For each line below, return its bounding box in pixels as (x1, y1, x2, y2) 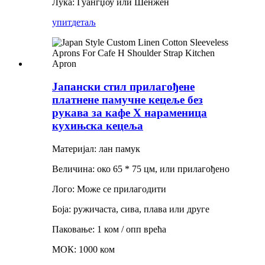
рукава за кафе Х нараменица (52, 106, 207, 119)
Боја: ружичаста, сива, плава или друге (52, 203, 209, 214)
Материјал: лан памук (52, 143, 140, 154)
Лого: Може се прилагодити (52, 183, 166, 194)
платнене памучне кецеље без (52, 93, 203, 106)
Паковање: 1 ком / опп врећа (52, 224, 166, 234)
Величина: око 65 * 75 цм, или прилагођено (52, 163, 230, 174)
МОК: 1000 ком (52, 244, 115, 254)
